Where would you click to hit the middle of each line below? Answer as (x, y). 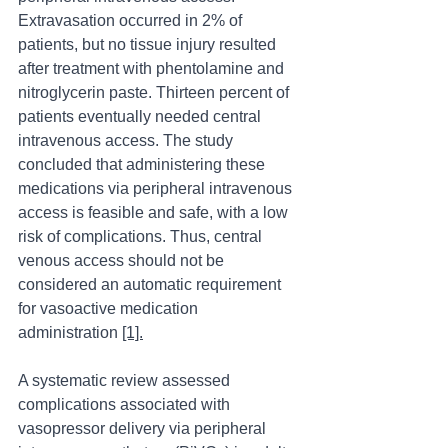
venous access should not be (123, 261)
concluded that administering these (143, 165)
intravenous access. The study (127, 141)
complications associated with (126, 405)
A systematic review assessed (126, 381)
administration (70, 333)
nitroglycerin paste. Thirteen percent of (155, 93)
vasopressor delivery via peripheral (144, 429)
